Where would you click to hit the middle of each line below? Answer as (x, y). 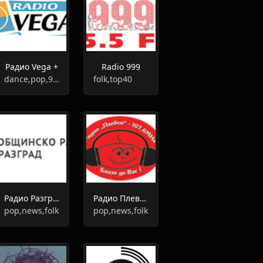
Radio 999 (121, 67)
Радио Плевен (143, 198)
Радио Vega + (31, 67)
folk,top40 (112, 79)
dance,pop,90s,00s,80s (56, 79)
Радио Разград (56, 198)
